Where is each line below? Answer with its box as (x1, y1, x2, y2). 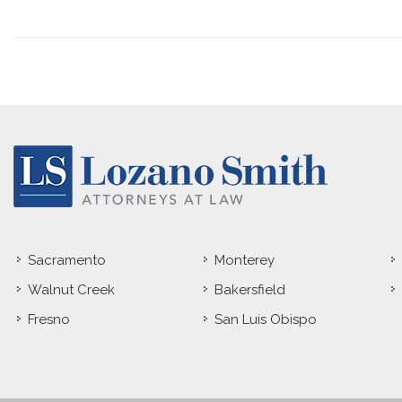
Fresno (28, 310, 70, 328)
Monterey (214, 251, 275, 268)
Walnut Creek (28, 281, 115, 298)
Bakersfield (214, 281, 286, 298)
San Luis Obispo (214, 310, 318, 328)
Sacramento (28, 251, 106, 268)
